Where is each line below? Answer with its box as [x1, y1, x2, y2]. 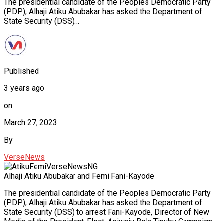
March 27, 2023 [4, 117, 57, 127]
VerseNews [4, 152, 45, 162]
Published [4, 66, 39, 75]
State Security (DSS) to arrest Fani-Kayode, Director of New [4, 207, 209, 217]
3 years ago [4, 83, 44, 93]
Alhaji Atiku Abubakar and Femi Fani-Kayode [4, 171, 154, 181]
